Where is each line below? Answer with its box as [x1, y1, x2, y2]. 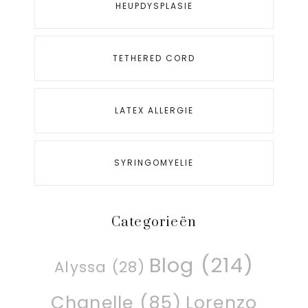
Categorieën [111, 214, 197, 232]
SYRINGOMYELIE [114, 156, 194, 168]
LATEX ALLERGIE [114, 104, 194, 116]
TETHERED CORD [113, 52, 195, 64]
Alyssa [54, 257, 107, 278]
